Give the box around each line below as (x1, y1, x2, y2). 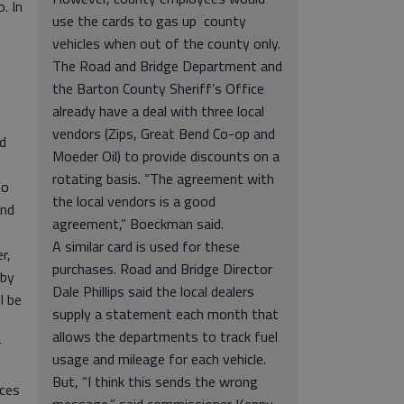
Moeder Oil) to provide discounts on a (52, 145, 280, 167)
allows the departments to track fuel (52, 326, 278, 347)
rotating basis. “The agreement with (52, 168, 274, 189)
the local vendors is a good (52, 190, 216, 212)
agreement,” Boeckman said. (52, 213, 224, 234)
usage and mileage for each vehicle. (52, 348, 266, 370)
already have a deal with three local (52, 100, 264, 122)
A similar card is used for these (52, 235, 240, 257)
